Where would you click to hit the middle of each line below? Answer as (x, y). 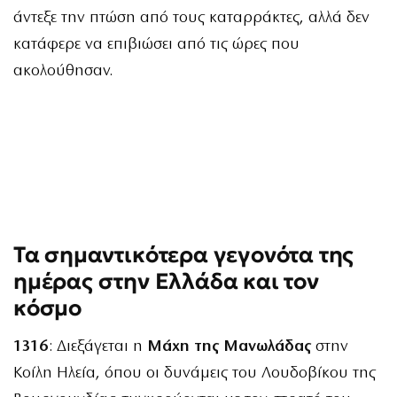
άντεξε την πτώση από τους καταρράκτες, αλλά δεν (191, 19)
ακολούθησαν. (63, 72)
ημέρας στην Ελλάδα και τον (166, 282)
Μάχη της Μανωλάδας (229, 347)
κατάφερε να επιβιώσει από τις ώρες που (156, 45)
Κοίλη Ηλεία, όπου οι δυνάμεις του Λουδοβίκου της (195, 374)
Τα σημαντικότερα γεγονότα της (184, 255)
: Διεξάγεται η (98, 347)
